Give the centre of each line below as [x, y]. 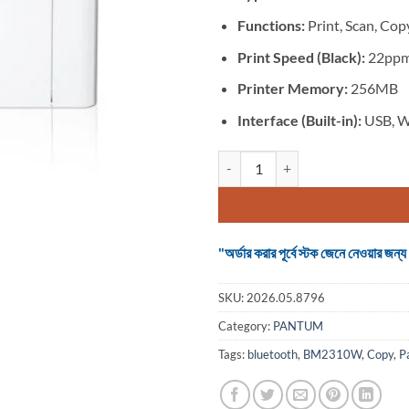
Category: [246, 326]
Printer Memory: [294, 89]
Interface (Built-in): [300, 120]
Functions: [272, 25]
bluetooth [273, 355]
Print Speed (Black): [302, 57]
